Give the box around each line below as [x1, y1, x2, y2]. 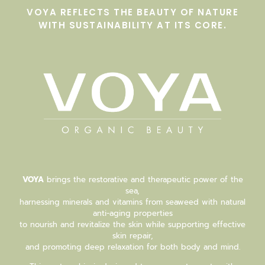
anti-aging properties [92, 207, 173, 219]
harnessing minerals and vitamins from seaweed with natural [20, 196, 245, 208]
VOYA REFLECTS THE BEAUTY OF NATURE [27, 5, 238, 18]
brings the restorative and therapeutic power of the [43, 173, 243, 185]
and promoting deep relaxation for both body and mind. [25, 241, 240, 253]
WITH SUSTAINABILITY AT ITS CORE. [38, 18, 227, 31]
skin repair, [112, 230, 153, 241]
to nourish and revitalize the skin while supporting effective [20, 218, 245, 230]
